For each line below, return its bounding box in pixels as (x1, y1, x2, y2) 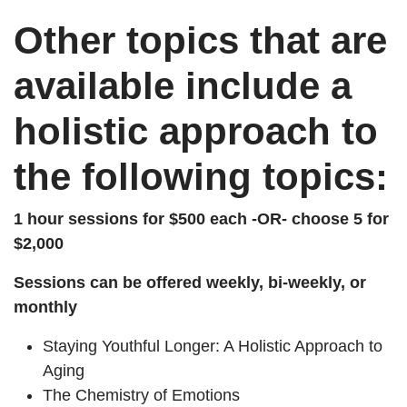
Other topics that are (14, 19, 387, 62)
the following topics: (14, 155, 388, 198)
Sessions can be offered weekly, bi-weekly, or (14, 273, 366, 292)
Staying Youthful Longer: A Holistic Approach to (43, 337, 382, 355)
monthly (14, 298, 77, 316)
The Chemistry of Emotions (43, 386, 240, 404)
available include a (14, 65, 352, 107)
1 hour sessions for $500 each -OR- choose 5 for (14, 210, 389, 228)
